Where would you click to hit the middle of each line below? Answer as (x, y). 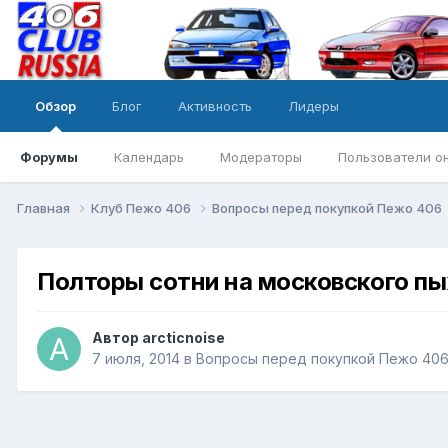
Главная (45, 207)
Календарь (149, 157)
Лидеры (313, 106)
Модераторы (261, 157)
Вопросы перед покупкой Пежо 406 (328, 207)
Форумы (49, 157)
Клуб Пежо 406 (142, 207)
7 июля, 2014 (136, 359)
